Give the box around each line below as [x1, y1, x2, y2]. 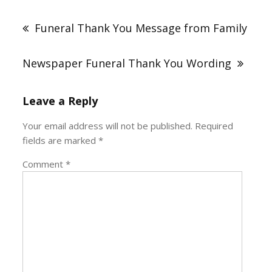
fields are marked [22, 134, 99, 146]
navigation [22, 11, 92, 28]
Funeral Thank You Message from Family [35, 20, 248, 35]
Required [195, 119, 234, 132]
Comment [22, 157, 66, 170]
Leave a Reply [22, 93, 98, 108]
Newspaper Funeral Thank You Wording [22, 55, 232, 70]
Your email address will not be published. [22, 119, 193, 132]
